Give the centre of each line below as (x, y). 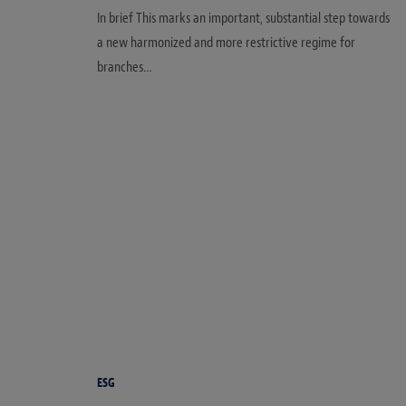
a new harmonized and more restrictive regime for (226, 43)
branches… (125, 68)
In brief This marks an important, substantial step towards (243, 19)
